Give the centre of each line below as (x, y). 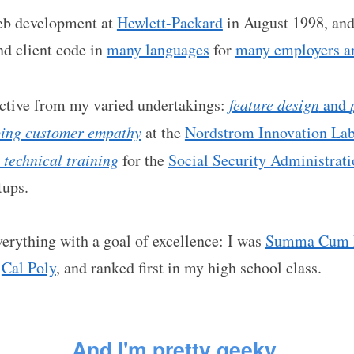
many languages (158, 50)
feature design (274, 104)
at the (163, 132)
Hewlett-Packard (169, 23)
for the (143, 160)
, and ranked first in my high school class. (188, 268)
